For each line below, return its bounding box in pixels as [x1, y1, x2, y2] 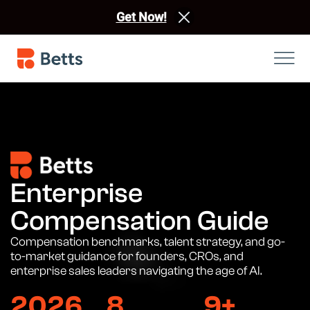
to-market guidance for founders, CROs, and [10, 249, 244, 264]
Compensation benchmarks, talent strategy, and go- [10, 235, 285, 250]
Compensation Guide [10, 205, 269, 237]
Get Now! [116, 10, 167, 24]
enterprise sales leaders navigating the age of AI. [10, 264, 262, 279]
